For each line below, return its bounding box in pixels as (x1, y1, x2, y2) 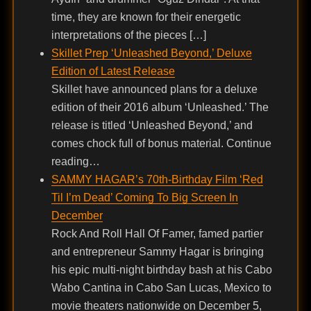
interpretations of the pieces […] (51, 29, 206, 42)
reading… (51, 155, 100, 168)
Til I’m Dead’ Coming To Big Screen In (51, 192, 238, 204)
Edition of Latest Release (51, 65, 175, 78)
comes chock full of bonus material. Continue (51, 137, 271, 150)
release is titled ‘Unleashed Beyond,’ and (51, 119, 253, 132)
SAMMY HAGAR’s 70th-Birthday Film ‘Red (51, 174, 263, 186)
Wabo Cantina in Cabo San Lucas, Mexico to (51, 282, 271, 294)
